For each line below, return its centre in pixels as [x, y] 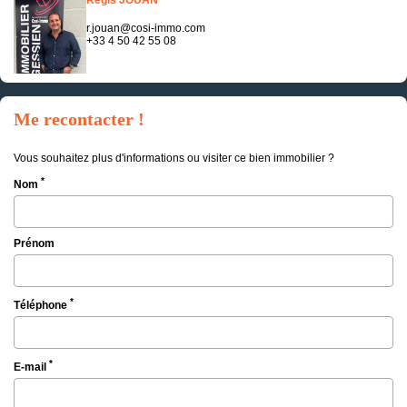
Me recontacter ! [79, 119]
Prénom [34, 244]
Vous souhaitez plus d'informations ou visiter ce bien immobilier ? [174, 159]
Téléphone [42, 306]
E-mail [31, 367]
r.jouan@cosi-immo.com [146, 28]
